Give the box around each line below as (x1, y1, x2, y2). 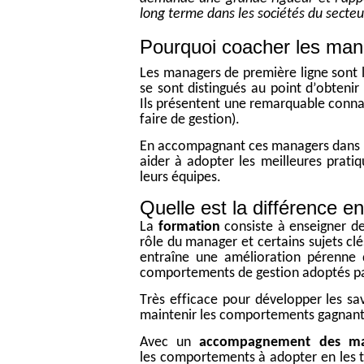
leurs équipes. (140, 170, 221, 186)
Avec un (140, 335, 200, 351)
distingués (183, 81, 247, 97)
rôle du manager (140, 235, 242, 251)
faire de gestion (140, 112, 232, 128)
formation (158, 219, 225, 236)
